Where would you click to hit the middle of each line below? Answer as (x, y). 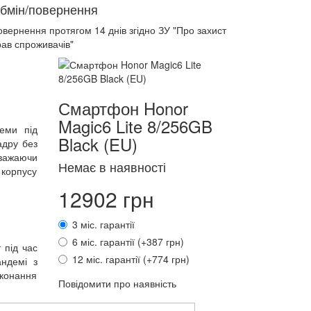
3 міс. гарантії (103, 224)
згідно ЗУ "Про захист (176, 30)
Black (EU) (98, 144)
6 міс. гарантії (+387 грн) (128, 242)
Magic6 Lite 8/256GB (135, 126)
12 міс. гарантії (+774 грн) (131, 259)
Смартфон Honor (123, 108)
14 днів (110, 30)
